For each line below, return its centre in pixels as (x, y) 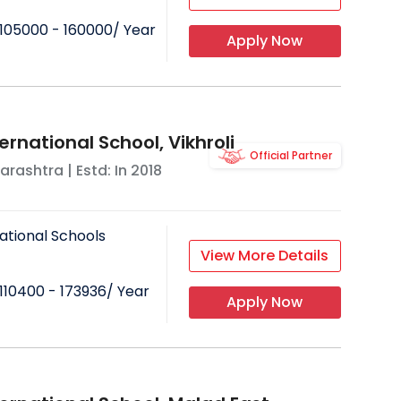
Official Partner (290, 156)
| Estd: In (97, 171)
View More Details (265, 256)
